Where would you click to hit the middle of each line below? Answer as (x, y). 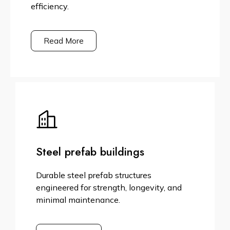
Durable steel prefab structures (94, 175)
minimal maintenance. (78, 200)
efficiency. (50, 6)
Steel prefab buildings (90, 152)
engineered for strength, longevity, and (109, 188)
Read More (64, 41)
